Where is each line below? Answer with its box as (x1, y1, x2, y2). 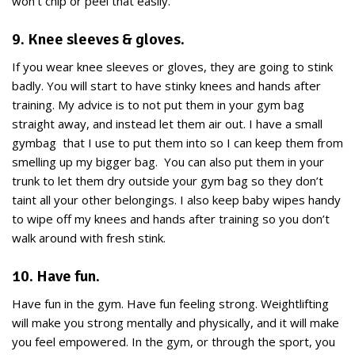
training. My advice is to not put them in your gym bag (12, 97, 304, 113)
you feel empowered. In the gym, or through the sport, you (12, 334, 335, 349)
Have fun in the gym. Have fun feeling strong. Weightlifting (12, 296, 329, 311)
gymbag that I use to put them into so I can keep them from (12, 135, 343, 151)
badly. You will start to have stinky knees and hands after (12, 78, 321, 94)
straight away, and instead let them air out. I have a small (12, 116, 323, 132)
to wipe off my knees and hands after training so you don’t (12, 211, 330, 227)
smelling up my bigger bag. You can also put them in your (12, 154, 324, 170)
